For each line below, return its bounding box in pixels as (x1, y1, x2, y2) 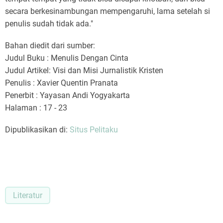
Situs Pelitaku (70, 125, 118, 135)
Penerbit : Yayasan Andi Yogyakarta (5, 91, 130, 101)
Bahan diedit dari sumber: (5, 41, 95, 51)
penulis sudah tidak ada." (5, 18, 93, 28)
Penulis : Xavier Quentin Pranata (5, 78, 118, 88)
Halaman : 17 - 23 (5, 103, 67, 113)
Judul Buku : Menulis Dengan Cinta (5, 53, 128, 63)
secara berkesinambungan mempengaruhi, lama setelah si (5, 6, 210, 16)
